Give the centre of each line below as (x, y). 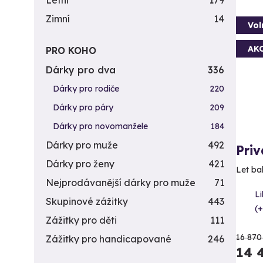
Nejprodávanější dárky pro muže (121, 183)
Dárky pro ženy (80, 164)
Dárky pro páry (83, 107)
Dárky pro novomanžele (100, 126)
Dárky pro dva (81, 70)
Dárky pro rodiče (86, 89)
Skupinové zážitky (87, 201)
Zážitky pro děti (81, 220)
